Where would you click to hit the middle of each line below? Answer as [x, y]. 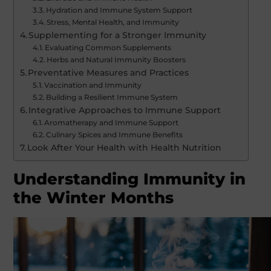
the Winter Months [93, 198]
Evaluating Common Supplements [108, 48]
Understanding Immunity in [129, 179]
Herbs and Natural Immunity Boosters [116, 60]
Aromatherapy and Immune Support [112, 123]
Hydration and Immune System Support [119, 10]
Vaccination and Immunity [93, 85]
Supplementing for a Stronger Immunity [118, 35]
